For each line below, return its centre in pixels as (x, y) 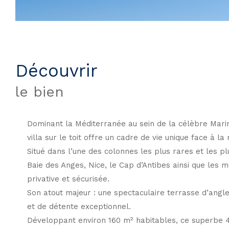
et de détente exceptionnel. (79, 206)
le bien (40, 91)
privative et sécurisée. (68, 179)
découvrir (63, 70)
